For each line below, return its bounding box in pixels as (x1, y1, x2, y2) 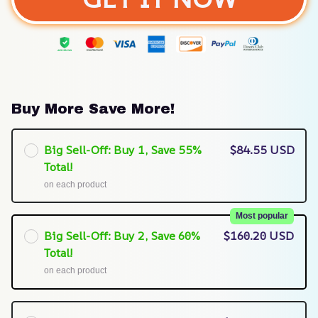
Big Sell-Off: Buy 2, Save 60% (44, 228, 199, 244)
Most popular (236, 211, 288, 221)
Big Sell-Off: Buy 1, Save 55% (43, 141, 201, 158)
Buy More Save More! (11, 101, 175, 117)
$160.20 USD (224, 228, 294, 244)
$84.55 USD (229, 141, 295, 158)
